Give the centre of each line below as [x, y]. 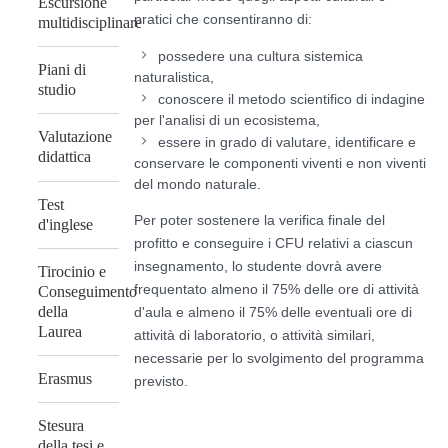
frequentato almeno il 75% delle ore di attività [277, 288]
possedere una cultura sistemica [261, 55]
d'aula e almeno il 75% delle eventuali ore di [273, 311]
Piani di [62, 70]
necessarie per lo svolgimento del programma [279, 357]
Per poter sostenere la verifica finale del [260, 219]
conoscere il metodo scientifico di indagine [292, 98]
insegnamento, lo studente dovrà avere [258, 265]
